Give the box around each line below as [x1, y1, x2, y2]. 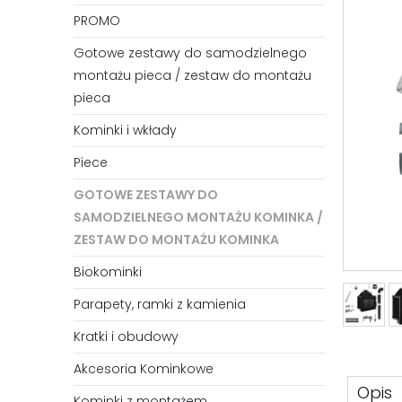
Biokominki [74, 263, 142, 282]
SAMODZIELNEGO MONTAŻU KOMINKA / [74, 208, 323, 227]
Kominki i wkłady [74, 121, 177, 140]
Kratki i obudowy [74, 328, 179, 346]
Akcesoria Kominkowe [74, 360, 214, 379]
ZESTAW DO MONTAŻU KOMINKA [74, 231, 279, 249]
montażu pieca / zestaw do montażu [74, 66, 311, 85]
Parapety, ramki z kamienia [74, 295, 246, 314]
